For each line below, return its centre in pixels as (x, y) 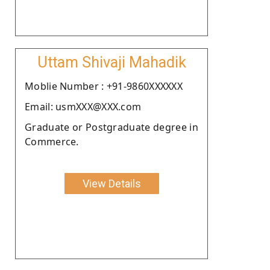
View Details (111, 183)
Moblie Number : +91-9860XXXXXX (104, 86)
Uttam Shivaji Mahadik (111, 62)
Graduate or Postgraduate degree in (111, 127)
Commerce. (52, 141)
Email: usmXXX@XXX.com (83, 106)
